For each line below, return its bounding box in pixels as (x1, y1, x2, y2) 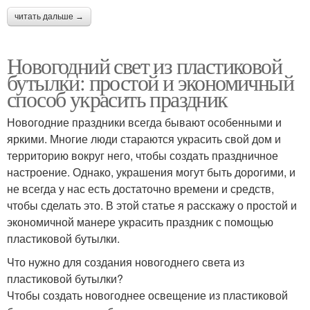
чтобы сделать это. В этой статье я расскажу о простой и (7, 197, 297, 213)
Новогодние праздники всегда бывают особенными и (7, 114, 282, 130)
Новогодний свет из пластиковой (7, 51, 282, 80)
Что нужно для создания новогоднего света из (7, 254, 244, 270)
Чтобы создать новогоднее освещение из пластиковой (7, 287, 288, 303)
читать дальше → (15, 12, 84, 21)
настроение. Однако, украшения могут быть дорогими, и (7, 164, 295, 180)
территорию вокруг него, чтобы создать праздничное (7, 147, 278, 163)
